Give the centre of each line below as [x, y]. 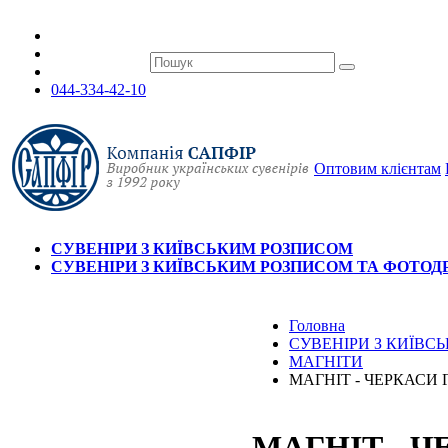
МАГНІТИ [326, 361]
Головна [317, 325]
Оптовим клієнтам [377, 168]
